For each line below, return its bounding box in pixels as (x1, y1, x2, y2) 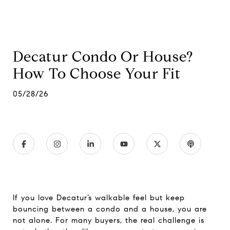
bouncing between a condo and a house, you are (13, 204, 207, 214)
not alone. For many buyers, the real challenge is (13, 216, 204, 225)
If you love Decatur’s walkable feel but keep (13, 193, 185, 202)
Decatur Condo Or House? (13, 48, 193, 66)
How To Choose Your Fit (13, 65, 181, 83)
